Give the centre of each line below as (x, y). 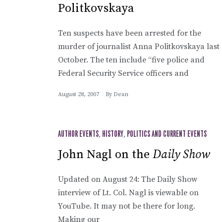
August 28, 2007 (79, 94)
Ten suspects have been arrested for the (130, 33)
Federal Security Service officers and (123, 73)
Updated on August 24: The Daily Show (128, 179)
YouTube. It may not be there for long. (127, 206)
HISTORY (113, 134)
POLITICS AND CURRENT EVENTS (167, 134)
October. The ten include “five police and (131, 60)
